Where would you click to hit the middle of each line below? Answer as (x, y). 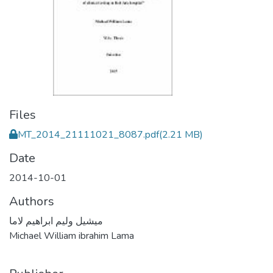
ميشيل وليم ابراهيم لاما (56, 221)
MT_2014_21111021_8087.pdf (88, 135)
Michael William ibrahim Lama (72, 236)
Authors (32, 201)
